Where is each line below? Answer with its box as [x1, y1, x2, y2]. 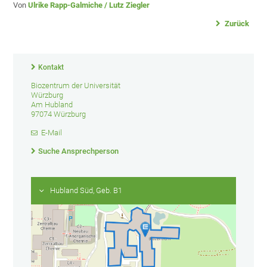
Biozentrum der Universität [31, 81, 121, 91]
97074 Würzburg [31, 110, 86, 119]
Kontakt [38, 63, 64, 72]
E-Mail [41, 128, 63, 138]
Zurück [222, 19, 249, 29]
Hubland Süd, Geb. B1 [50, 186, 123, 195]
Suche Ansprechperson [38, 147, 119, 156]
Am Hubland [31, 100, 73, 110]
